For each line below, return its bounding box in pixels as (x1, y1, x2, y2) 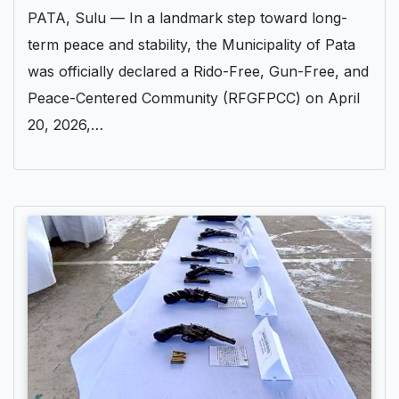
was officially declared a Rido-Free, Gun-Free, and (28, 61, 369, 80)
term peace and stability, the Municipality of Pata (28, 35, 355, 53)
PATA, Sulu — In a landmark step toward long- (28, 8, 347, 27)
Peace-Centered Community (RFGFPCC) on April (28, 88, 360, 107)
